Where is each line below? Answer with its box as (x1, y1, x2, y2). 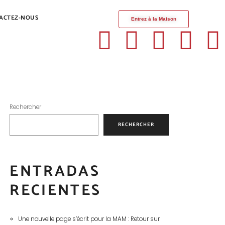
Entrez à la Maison (131, 16, 176, 22)
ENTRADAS (10, 159, 100, 184)
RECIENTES (10, 178, 101, 203)
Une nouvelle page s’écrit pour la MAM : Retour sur (18, 214, 160, 223)
